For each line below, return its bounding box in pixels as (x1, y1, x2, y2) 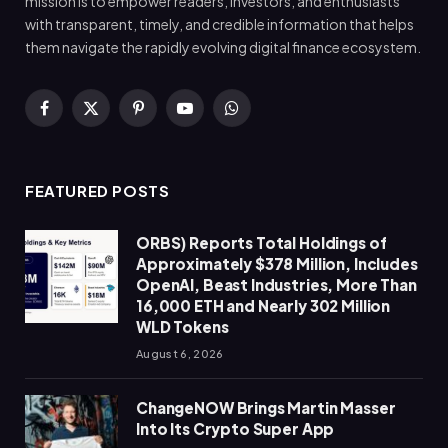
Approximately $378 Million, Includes (136, 254, 418, 274)
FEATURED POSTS (25, 181, 170, 201)
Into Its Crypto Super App (136, 419, 335, 439)
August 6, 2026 (136, 347, 224, 361)
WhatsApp (230, 107, 301, 126)
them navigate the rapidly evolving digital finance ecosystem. (25, 38, 421, 57)
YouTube (183, 107, 243, 126)
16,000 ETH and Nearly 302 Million (136, 296, 391, 316)
